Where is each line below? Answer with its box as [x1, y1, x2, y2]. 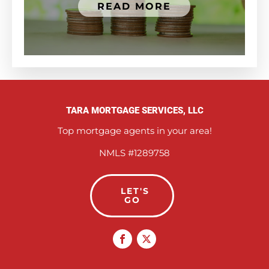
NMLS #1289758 [99, 147, 170, 159]
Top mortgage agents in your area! [57, 125, 212, 137]
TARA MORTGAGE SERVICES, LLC [65, 105, 204, 116]
